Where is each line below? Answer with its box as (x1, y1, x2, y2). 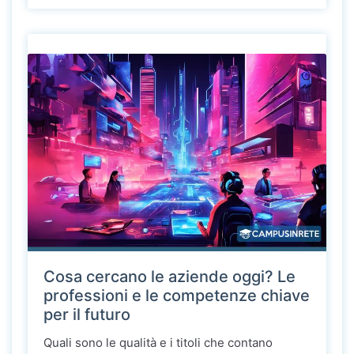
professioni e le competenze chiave (43, 286, 310, 306)
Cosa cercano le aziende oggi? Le (43, 267, 296, 287)
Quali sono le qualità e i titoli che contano (43, 335, 273, 351)
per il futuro (43, 305, 130, 325)
